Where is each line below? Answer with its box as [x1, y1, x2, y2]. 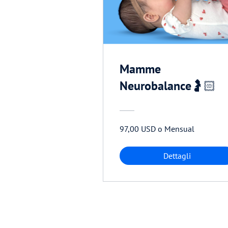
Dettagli [163, 151, 191, 161]
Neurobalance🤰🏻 [120, 78, 216, 94]
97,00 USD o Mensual [120, 124, 194, 134]
